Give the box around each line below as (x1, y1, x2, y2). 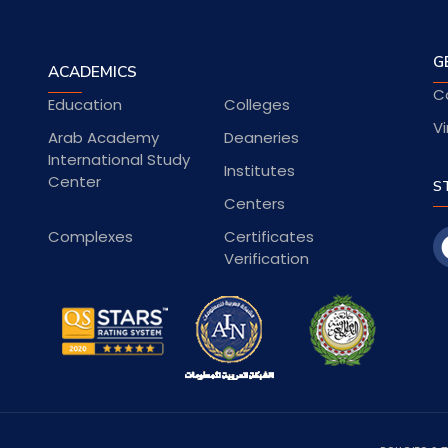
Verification (223, 247, 309, 269)
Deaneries (223, 126, 299, 148)
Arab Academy (48, 126, 160, 148)
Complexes (48, 225, 134, 247)
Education (48, 93, 123, 115)
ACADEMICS (48, 60, 138, 82)
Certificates (223, 225, 314, 247)
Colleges (223, 93, 290, 115)
